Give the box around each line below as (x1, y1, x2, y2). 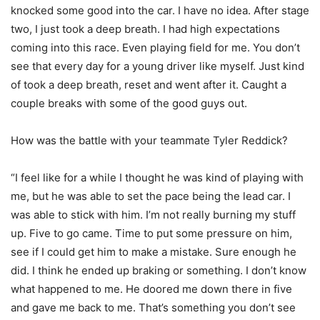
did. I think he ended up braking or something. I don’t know (11, 264, 306, 278)
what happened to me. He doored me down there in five (11, 282, 292, 296)
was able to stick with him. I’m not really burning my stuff (11, 208, 296, 222)
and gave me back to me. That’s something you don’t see (11, 301, 296, 315)
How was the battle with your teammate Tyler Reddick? (11, 134, 288, 148)
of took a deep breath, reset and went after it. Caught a (11, 78, 286, 92)
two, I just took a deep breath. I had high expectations (11, 22, 280, 36)
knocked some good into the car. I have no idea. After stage (11, 4, 309, 18)
